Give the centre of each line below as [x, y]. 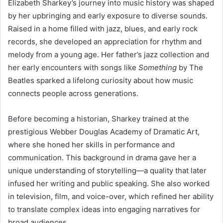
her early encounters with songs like [73, 67]
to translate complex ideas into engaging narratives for [104, 209]
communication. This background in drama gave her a [102, 157]
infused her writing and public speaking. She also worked [109, 183]
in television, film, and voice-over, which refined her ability [111, 196]
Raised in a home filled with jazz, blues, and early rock [103, 28]
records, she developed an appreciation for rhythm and [105, 41]
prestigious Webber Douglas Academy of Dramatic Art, [104, 131]
